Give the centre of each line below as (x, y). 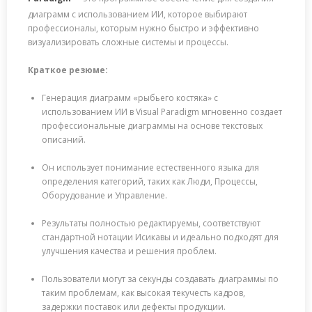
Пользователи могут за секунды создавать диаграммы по (160, 279)
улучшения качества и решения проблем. (129, 251)
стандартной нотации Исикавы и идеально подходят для (160, 237)
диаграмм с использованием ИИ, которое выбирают (138, 14)
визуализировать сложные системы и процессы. (128, 42)
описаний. (64, 140)
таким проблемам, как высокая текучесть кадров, (143, 293)
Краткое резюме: (68, 70)
